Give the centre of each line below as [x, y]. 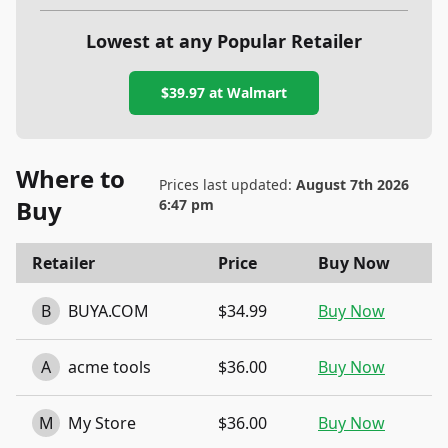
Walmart [257, 92]
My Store [102, 423]
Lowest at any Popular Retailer [224, 41]
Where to [70, 178]
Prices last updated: [227, 184]
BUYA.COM [108, 311]
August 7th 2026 [352, 184]
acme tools [109, 367]
